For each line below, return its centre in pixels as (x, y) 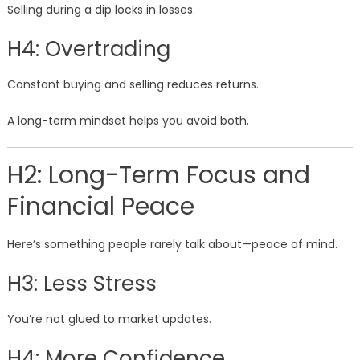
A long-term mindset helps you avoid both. (128, 121)
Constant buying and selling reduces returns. (133, 85)
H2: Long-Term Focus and (158, 176)
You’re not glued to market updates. (109, 319)
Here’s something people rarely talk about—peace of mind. (172, 245)
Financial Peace (100, 207)
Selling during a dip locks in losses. (101, 10)
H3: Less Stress (82, 284)
